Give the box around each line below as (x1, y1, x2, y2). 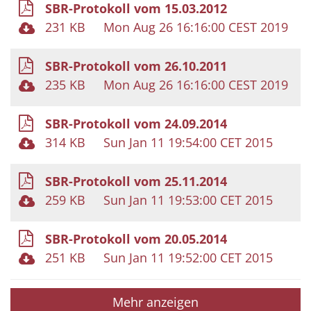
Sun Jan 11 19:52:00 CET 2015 (103, 249, 273, 266)
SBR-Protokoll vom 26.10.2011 (45, 57, 227, 74)
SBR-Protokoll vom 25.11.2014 (45, 172, 227, 190)
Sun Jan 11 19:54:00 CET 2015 (103, 133, 273, 151)
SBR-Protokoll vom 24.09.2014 (45, 115, 227, 132)
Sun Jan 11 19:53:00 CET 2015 (103, 191, 273, 208)
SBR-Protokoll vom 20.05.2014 (45, 230, 227, 247)
